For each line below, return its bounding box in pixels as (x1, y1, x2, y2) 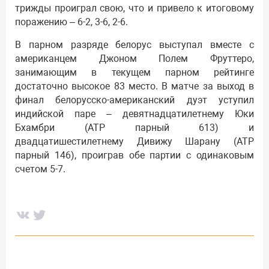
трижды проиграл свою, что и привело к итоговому (15, 2, 254, 14)
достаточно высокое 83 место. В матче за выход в (15, 80, 254, 92)
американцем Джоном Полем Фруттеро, (15, 52, 254, 64)
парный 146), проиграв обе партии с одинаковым (15, 149, 254, 161)
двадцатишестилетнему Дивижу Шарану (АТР (15, 135, 254, 147)
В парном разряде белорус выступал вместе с (15, 38, 254, 50)
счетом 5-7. (15, 163, 65, 175)
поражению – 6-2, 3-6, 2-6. (15, 16, 128, 28)
